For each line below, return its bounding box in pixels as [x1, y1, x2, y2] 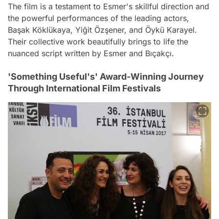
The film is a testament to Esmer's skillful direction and [8, 1, 209, 12]
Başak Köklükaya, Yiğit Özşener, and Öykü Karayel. [8, 25, 197, 35]
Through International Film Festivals [8, 83, 161, 94]
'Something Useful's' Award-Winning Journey [8, 71, 204, 82]
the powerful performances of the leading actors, [8, 13, 189, 23]
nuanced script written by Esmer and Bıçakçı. [8, 48, 174, 59]
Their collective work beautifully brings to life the [8, 37, 188, 47]
